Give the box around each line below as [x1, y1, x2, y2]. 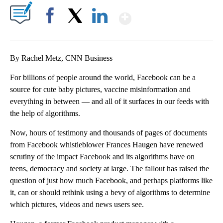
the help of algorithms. [10, 109, 80, 118]
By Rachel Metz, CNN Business [10, 54, 112, 63]
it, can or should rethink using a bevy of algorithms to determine [10, 188, 210, 197]
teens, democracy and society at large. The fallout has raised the [10, 164, 209, 173]
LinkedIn [88, 29, 111, 37]
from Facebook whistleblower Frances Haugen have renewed [10, 140, 203, 149]
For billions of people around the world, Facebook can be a [10, 73, 196, 82]
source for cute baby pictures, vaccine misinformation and [10, 85, 191, 94]
